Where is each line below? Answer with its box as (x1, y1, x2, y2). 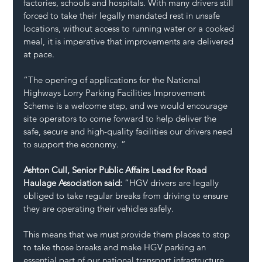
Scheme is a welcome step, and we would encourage (23, 99, 230, 111)
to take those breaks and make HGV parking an (23, 241, 209, 253)
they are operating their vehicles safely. (23, 202, 177, 214)
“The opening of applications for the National (23, 74, 204, 85)
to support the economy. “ (23, 138, 131, 150)
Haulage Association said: (23, 177, 125, 188)
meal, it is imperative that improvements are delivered (23, 35, 236, 47)
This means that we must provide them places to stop (23, 228, 233, 240)
